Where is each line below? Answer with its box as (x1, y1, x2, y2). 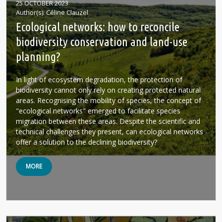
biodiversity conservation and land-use (16, 35, 187, 49)
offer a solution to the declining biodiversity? (16, 137, 157, 147)
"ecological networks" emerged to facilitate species (16, 106, 180, 115)
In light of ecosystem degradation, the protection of (16, 75, 182, 84)
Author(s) (16, 8, 43, 17)
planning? (16, 50, 60, 63)
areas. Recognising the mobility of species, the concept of (16, 96, 201, 105)
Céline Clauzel (46, 8, 88, 17)
